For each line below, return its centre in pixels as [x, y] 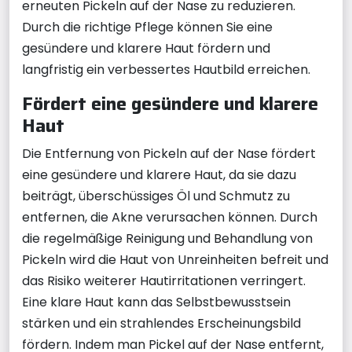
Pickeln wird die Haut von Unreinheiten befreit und [175, 259]
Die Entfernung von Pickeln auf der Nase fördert [169, 153]
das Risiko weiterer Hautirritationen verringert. [164, 280]
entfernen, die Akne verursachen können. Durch [170, 217]
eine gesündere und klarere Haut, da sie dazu [159, 174]
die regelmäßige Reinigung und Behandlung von [167, 238]
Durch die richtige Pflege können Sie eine [147, 27]
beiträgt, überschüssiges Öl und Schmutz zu [156, 196]
